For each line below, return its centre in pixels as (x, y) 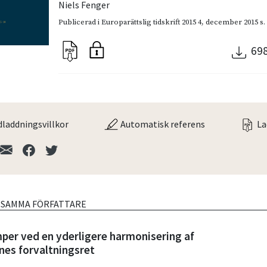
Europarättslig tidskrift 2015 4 (152, 22)
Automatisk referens (162, 124)
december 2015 (232, 22)
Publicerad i (80, 22)
